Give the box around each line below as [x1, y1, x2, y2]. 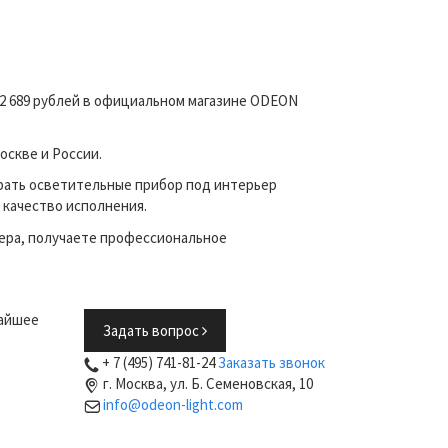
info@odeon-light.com [102, 395, 243, 414]
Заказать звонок [217, 353, 325, 372]
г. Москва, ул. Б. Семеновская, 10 [102, 374, 313, 393]
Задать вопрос [102, 321, 202, 340]
